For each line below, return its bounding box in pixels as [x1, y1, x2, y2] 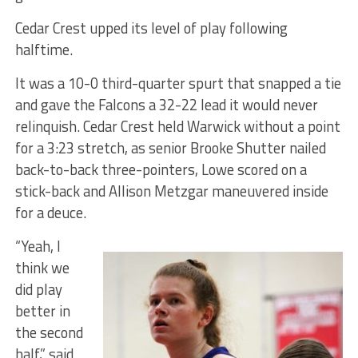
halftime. [14, 38, 73, 62]
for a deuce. [14, 201, 86, 225]
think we [14, 257, 70, 280]
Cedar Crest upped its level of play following [14, 17, 288, 40]
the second [14, 321, 83, 344]
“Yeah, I [14, 235, 61, 258]
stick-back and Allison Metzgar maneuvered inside [14, 180, 328, 203]
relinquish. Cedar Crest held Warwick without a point [14, 115, 340, 138]
